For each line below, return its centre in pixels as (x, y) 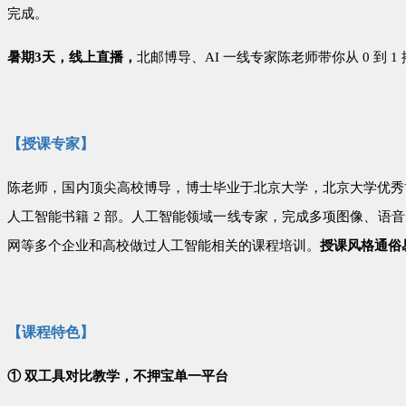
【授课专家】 (51, 144)
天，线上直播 (82, 58)
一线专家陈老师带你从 (291, 58)
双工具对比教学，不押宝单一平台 (126, 377)
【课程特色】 (51, 333)
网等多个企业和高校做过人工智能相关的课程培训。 (164, 246)
